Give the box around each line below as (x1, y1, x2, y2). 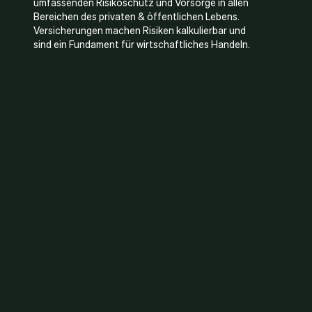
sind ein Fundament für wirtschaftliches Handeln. (33, 38, 250, 50)
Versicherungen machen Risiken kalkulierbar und (33, 24, 246, 36)
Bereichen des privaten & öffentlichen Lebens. (33, 10, 240, 22)
